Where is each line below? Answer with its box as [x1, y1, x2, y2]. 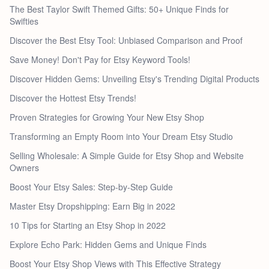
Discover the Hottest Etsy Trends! [10, 91, 136, 104]
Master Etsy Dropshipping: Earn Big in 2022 [10, 199, 175, 212]
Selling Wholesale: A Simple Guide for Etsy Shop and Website [10, 149, 244, 162]
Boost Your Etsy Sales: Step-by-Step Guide [10, 180, 173, 193]
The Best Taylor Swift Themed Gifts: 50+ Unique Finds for [10, 2, 229, 15]
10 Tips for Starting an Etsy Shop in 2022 [10, 219, 166, 231]
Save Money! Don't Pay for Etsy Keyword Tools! [10, 53, 190, 65]
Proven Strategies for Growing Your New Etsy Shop [10, 110, 204, 123]
